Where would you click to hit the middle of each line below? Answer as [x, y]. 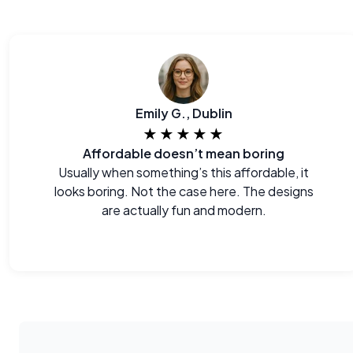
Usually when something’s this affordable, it [184, 172]
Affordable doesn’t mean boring [184, 153]
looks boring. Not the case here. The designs [184, 191]
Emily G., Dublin [184, 113]
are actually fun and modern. [184, 210]
